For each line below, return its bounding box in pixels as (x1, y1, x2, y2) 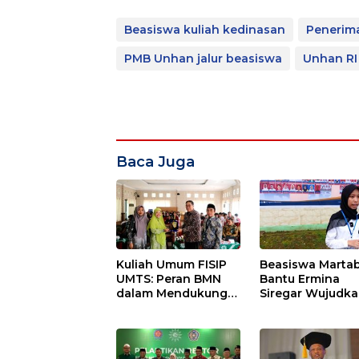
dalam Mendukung (116, 285, 228, 301)
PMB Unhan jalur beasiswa (124, 50, 282, 66)
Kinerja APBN (116, 300, 194, 315)
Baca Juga (116, 152, 195, 171)
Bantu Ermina (260, 271, 341, 286)
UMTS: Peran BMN (116, 271, 221, 286)
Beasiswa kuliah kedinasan (124, 22, 285, 37)
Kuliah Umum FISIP (116, 256, 227, 272)
